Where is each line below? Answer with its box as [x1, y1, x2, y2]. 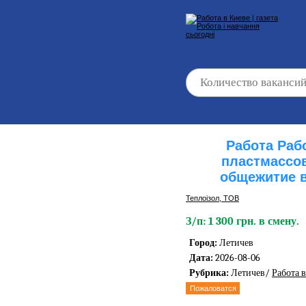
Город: [189, 237, 219, 249]
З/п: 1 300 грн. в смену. [186, 215, 299, 228]
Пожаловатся [189, 284, 236, 293]
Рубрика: [189, 267, 231, 279]
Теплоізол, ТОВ [186, 194, 239, 203]
